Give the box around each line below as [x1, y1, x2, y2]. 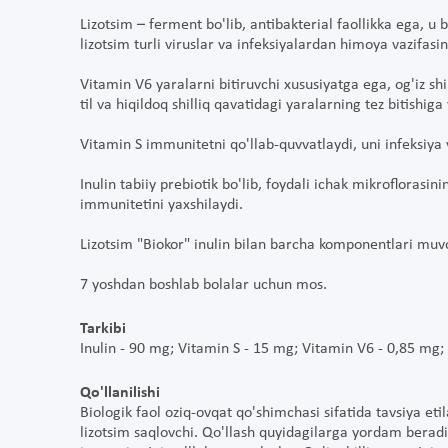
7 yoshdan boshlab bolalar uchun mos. [80, 277, 331, 294]
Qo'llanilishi [80, 385, 160, 402]
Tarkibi [80, 321, 126, 338]
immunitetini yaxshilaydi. [80, 197, 243, 214]
